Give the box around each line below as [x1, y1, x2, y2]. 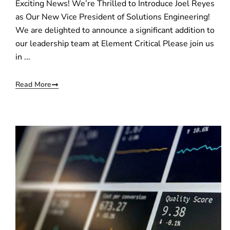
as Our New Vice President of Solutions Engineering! [15, 11, 210, 23]
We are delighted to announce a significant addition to [15, 24, 215, 36]
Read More [15, 79, 51, 89]
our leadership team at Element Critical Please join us [15, 37, 214, 49]
